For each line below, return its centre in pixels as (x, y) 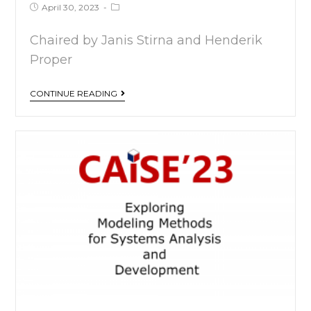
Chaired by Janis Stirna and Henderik (146, 41)
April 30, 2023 (71, 8)
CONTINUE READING (74, 94)
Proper (51, 60)
